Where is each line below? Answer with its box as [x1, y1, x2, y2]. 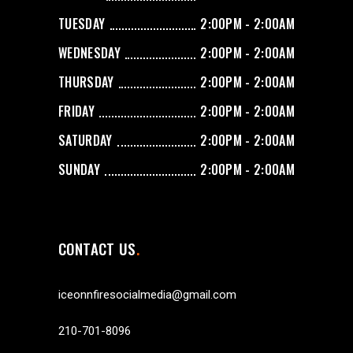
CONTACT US [58, 236, 136, 259]
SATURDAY [58, 130, 113, 150]
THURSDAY [58, 72, 114, 91]
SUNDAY [58, 159, 100, 179]
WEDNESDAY [58, 43, 121, 62]
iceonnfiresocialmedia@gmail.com [58, 287, 236, 302]
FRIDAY [58, 101, 95, 121]
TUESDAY [58, 13, 106, 33]
